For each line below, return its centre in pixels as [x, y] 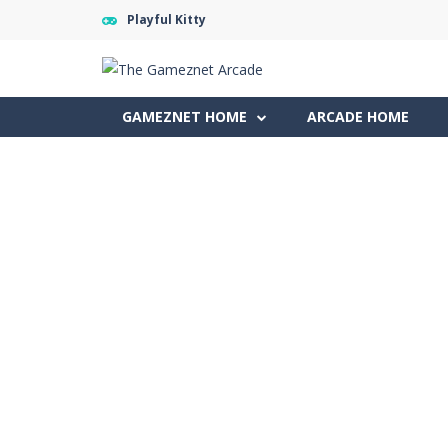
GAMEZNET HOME [184, 116]
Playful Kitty [166, 19]
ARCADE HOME [358, 116]
